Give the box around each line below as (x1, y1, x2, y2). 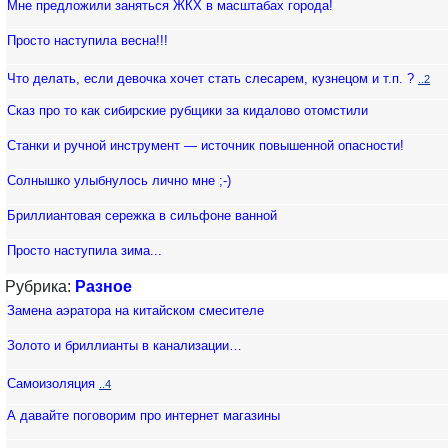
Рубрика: (5, 278, 75, 295)
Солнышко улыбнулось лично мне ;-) (7, 173, 231, 188)
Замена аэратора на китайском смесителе (7, 303, 264, 318)
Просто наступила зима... (7, 243, 162, 258)
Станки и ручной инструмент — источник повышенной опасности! (7, 138, 404, 153)
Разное (75, 278, 132, 295)
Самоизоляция (7, 376, 95, 391)
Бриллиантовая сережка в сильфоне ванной (7, 208, 277, 223)
